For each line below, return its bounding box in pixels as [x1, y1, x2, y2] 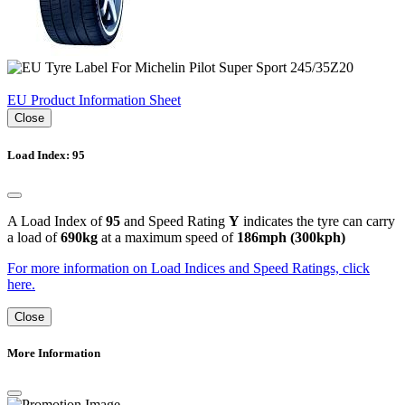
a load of [7, 229, 61, 245]
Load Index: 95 [7, 147, 85, 162]
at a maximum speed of [98, 229, 237, 245]
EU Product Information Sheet [7, 92, 181, 108]
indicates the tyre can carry [240, 212, 395, 229]
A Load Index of [7, 212, 106, 229]
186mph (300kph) [237, 229, 345, 245]
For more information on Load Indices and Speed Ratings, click [7, 259, 370, 276]
